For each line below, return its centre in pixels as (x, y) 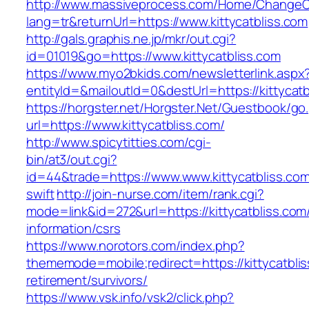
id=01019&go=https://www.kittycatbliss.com (153, 56)
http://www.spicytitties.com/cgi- (119, 142)
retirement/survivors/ (87, 280)
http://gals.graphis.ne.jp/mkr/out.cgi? (131, 39)
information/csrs (73, 229)
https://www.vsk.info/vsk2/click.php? (130, 298)
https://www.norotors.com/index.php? (136, 246)
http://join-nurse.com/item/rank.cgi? (160, 194)
